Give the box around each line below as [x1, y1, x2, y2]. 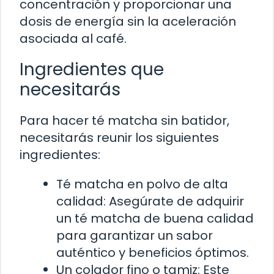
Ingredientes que [20, 57, 164, 81]
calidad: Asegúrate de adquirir [56, 192, 244, 210]
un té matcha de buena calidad [56, 209, 254, 227]
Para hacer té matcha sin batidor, [20, 111, 229, 129]
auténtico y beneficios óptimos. [56, 243, 249, 261]
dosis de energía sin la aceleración [20, 12, 236, 30]
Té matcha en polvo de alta [56, 175, 228, 193]
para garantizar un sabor [56, 226, 213, 244]
